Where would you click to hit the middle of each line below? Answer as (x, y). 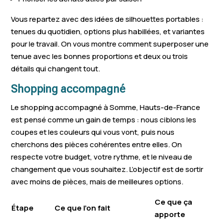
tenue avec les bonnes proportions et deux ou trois (100, 56)
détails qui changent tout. (56, 69)
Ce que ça (174, 202)
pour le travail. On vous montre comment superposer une (110, 44)
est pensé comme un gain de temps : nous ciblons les (104, 120)
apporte (170, 214)
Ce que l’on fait (83, 208)
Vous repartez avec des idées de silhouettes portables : (108, 19)
